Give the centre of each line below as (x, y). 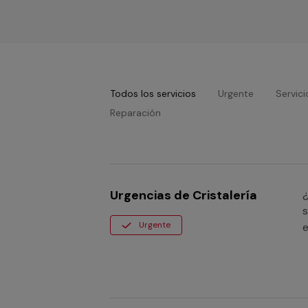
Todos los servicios (153, 93)
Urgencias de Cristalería (184, 195)
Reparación (135, 113)
